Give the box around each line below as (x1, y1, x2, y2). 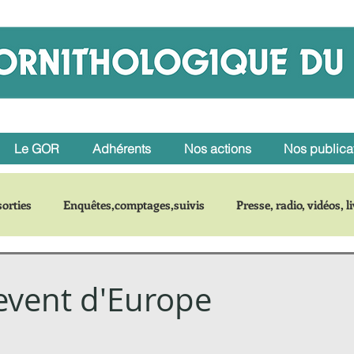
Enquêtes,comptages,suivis (63, 197, 205, 213)
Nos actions (183, 141, 251, 156)
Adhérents (92, 141, 151, 156)
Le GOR (14, 141, 59, 156)
